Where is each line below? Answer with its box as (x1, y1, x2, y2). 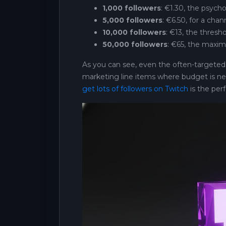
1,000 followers (102, 3, 161, 13)
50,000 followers (102, 39, 167, 49)
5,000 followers (102, 15, 162, 25)
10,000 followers (102, 27, 166, 37)
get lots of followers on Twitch (82, 84, 188, 93)
